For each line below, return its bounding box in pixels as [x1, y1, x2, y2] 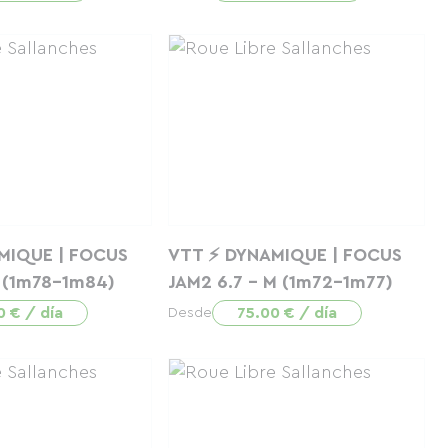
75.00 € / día [236, 305, 337, 321]
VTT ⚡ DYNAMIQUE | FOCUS [167, 246, 402, 264]
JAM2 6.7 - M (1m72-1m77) [167, 273, 393, 291]
